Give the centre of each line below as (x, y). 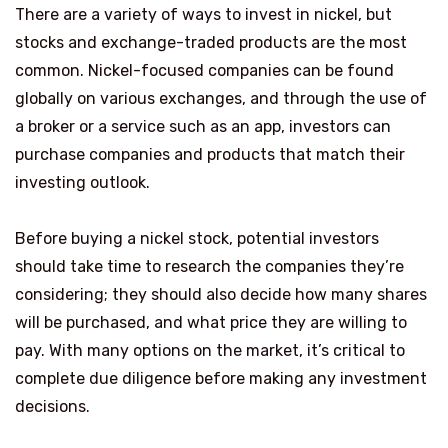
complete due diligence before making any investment (221, 378)
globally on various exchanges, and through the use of (221, 98)
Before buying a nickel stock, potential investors (197, 238)
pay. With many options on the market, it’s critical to (210, 350)
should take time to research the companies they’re (209, 266)
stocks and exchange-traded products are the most (211, 42)
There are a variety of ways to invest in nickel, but (203, 14)
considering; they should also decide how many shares (221, 294)
